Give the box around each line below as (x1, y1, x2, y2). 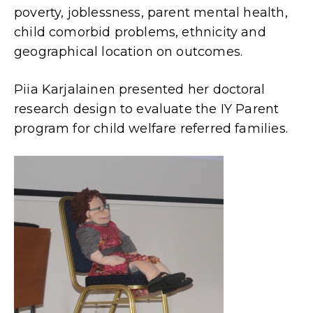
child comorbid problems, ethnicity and (14, 24, 266, 40)
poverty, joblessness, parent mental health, (14, 4, 288, 20)
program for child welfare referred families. (14, 120, 288, 136)
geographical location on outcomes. (14, 43, 243, 59)
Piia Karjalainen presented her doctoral (14, 81, 265, 97)
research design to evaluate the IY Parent (14, 101, 279, 117)
